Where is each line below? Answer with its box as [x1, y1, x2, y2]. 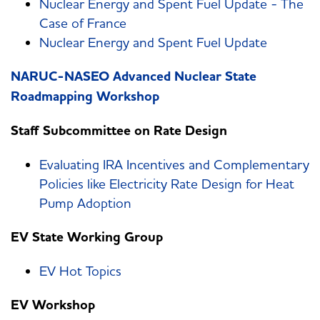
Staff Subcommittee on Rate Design [11, 121, 227, 141]
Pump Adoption [39, 194, 131, 212]
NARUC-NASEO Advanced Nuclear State [11, 67, 256, 86]
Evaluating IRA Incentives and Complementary [39, 156, 309, 174]
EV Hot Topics [39, 262, 121, 280]
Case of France [39, 14, 126, 32]
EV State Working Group [11, 228, 163, 247]
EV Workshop [11, 296, 95, 315]
